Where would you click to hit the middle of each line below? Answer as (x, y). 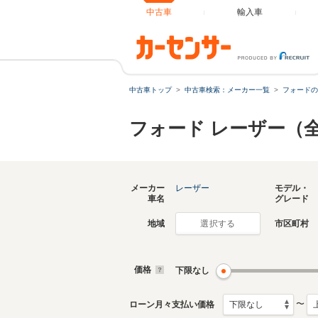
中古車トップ (150, 90)
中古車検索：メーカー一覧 (227, 90)
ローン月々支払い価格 (172, 304)
